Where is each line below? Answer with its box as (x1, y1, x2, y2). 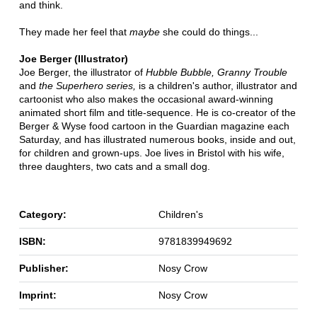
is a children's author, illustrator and (135, 79, 297, 91)
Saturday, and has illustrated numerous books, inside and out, (18, 133, 296, 145)
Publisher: (18, 262, 69, 274)
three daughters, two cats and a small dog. (18, 160, 210, 172)
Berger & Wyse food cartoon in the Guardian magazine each (18, 120, 289, 132)
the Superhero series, (35, 79, 136, 91)
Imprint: (18, 289, 57, 301)
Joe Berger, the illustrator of (18, 66, 146, 78)
